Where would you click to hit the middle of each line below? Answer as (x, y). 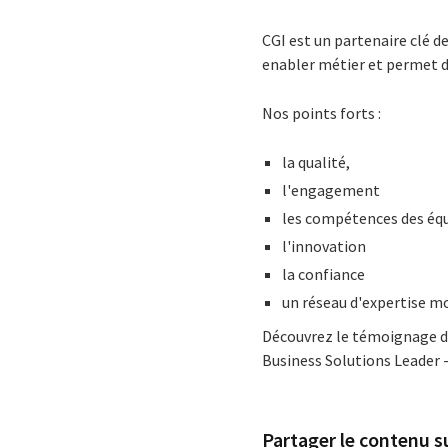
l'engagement (331, 190)
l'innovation (324, 246)
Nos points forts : (322, 113)
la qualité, (316, 162)
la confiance (324, 274)
